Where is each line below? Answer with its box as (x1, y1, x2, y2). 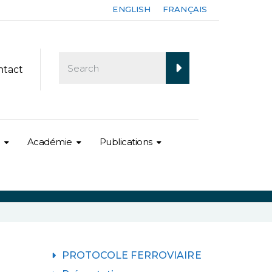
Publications (99, 135, 152, 148)
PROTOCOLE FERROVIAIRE (61, 249, 202, 261)
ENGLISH (112, 4, 151, 14)
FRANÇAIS (163, 4, 207, 14)
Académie (27, 135, 72, 148)
